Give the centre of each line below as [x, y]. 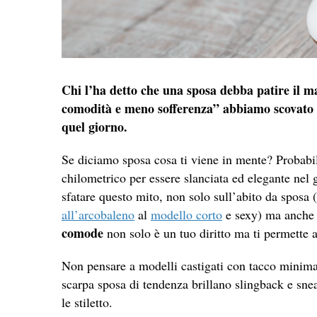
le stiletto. [87, 302]
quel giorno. [94, 126]
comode [82, 232]
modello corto [186, 214]
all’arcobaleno [98, 214]
